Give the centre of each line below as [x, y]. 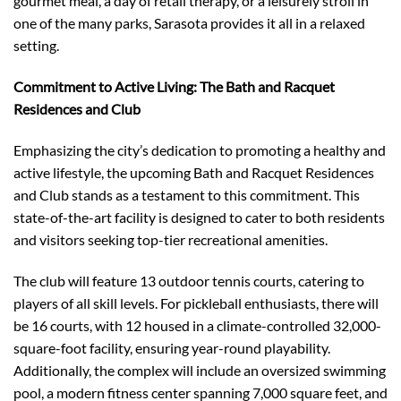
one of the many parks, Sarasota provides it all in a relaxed [189, 23]
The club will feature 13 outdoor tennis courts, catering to [189, 280]
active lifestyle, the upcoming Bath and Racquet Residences [194, 172]
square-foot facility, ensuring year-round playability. [172, 347]
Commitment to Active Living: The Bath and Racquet [174, 86]
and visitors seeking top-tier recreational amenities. [171, 239]
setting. [36, 46]
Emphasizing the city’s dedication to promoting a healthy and [200, 149]
